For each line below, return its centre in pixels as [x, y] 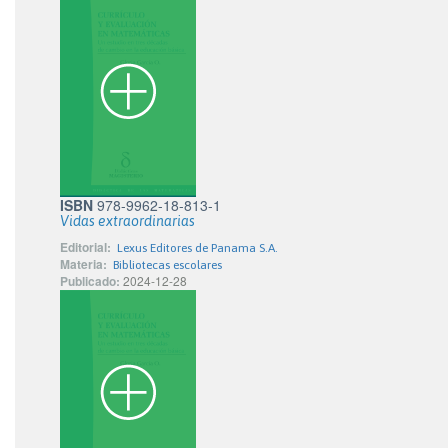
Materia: [83, 264]
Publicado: [90, 281]
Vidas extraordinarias [127, 221]
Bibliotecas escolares [167, 265]
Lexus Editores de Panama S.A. [197, 248]
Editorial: [85, 247]
